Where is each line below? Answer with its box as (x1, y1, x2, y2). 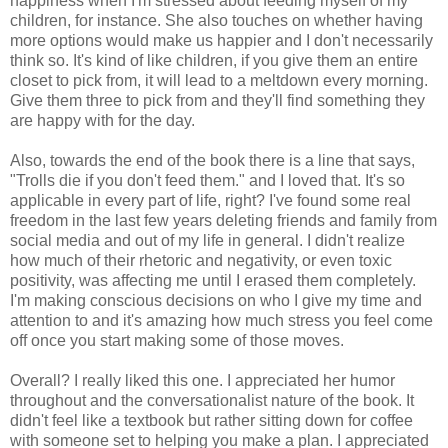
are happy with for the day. (10, 112, 199, 129)
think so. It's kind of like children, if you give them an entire (10, 52, 418, 69)
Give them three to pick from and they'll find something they (10, 92, 425, 109)
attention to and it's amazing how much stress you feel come (10, 312, 433, 329)
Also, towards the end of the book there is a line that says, (10, 152, 415, 169)
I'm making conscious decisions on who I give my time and (10, 292, 422, 309)
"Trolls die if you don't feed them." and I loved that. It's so (10, 172, 405, 189)
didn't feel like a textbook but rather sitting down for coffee (10, 412, 413, 429)
